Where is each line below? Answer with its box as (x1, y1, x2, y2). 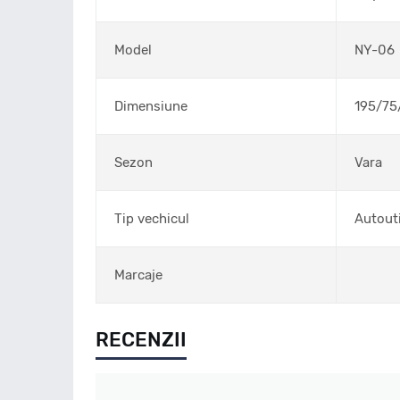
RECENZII (96, 328, 187, 352)
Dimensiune (114, 98, 187, 114)
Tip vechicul (114, 211, 189, 227)
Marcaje (114, 267, 162, 283)
